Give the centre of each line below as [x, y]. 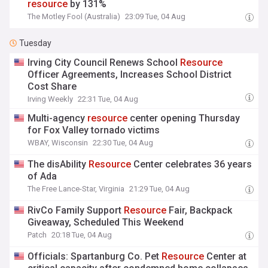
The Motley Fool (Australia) [74, 16]
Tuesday [35, 43]
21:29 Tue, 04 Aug [160, 189]
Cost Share [52, 86]
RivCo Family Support [76, 210]
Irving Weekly [51, 99]
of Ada [42, 176]
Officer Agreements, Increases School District [130, 74]
